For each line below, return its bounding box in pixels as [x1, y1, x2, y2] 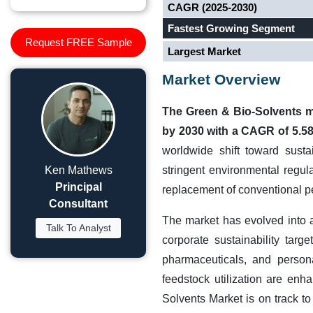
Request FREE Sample [24, 36, 132, 48]
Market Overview [162, 71, 280, 88]
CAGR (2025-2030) [168, 1, 258, 13]
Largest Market [168, 45, 242, 57]
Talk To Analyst [45, 222, 111, 233]
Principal [54, 181, 102, 193]
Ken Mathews [44, 164, 112, 176]
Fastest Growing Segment [168, 22, 296, 34]
